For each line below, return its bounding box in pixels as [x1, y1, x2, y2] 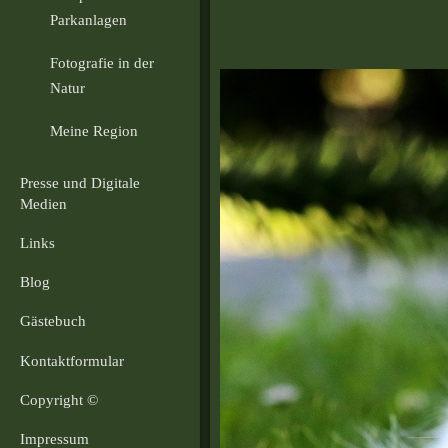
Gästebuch [20, 313, 86, 330]
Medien [20, 195, 67, 212]
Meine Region [50, 123, 138, 140]
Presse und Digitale [20, 174, 140, 191]
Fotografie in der [50, 54, 154, 71]
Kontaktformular [20, 352, 124, 369]
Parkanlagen [50, 11, 127, 28]
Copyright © [20, 391, 98, 408]
